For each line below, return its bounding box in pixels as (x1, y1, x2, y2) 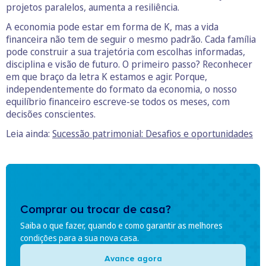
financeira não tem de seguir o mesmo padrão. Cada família (6, 32, 256, 46)
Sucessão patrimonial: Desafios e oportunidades (52, 126, 253, 140)
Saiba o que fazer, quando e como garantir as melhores (20, 220, 223, 231)
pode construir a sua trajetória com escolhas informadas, (6, 45, 245, 58)
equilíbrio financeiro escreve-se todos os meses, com (6, 94, 230, 108)
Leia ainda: (6, 126, 52, 140)
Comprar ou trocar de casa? (20, 202, 171, 217)
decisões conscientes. (6, 107, 96, 121)
